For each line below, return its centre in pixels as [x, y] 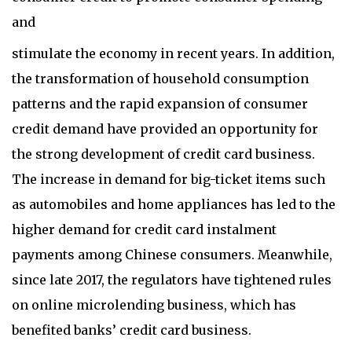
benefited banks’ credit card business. [133, 330]
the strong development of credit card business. [163, 154]
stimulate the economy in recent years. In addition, [173, 54]
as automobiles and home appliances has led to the [174, 205]
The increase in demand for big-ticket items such [169, 180]
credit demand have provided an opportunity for [165, 129]
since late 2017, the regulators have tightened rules [172, 280]
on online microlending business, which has [154, 305]
